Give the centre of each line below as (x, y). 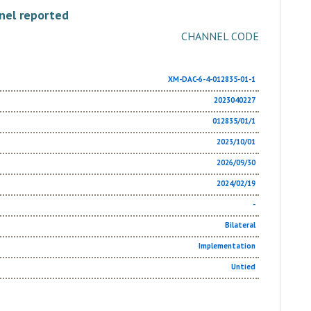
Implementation (227, 246)
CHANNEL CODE (220, 36)
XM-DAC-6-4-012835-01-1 (212, 79)
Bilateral (240, 225)
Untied (243, 267)
